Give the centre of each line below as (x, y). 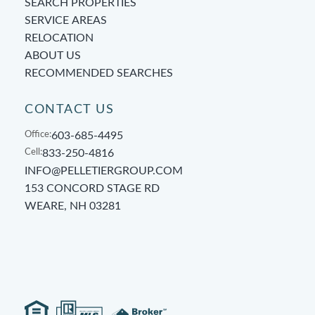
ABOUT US (53, 55)
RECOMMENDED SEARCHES (99, 73)
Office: (38, 134)
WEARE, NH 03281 (73, 206)
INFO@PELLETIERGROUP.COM (104, 171)
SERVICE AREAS (66, 20)
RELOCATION (59, 38)
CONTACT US (69, 109)
